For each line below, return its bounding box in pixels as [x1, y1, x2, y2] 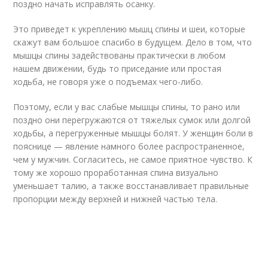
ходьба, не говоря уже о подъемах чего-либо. [13, 76, 203, 87]
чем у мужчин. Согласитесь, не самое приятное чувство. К [13, 154, 253, 165]
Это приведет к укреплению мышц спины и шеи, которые [13, 23, 246, 35]
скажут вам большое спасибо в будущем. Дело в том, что [13, 36, 252, 48]
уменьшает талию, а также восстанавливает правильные [13, 180, 249, 191]
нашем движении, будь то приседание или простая [13, 63, 222, 74]
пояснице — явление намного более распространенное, [13, 141, 245, 152]
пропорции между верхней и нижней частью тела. [13, 193, 218, 205]
